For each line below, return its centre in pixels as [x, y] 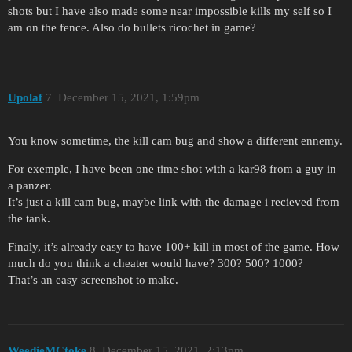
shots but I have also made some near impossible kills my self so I [170, 11]
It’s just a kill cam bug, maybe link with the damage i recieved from [174, 202]
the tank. [29, 219]
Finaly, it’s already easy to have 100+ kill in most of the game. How [174, 247]
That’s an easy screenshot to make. [93, 280]
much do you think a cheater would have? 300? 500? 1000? [156, 264]
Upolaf [25, 98]
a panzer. [30, 186]
